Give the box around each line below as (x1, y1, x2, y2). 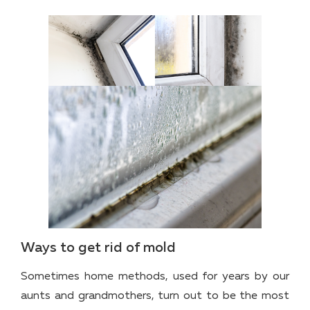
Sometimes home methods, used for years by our (21, 271, 289, 282)
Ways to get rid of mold (21, 240, 176, 255)
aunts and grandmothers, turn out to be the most (21, 290, 289, 302)
